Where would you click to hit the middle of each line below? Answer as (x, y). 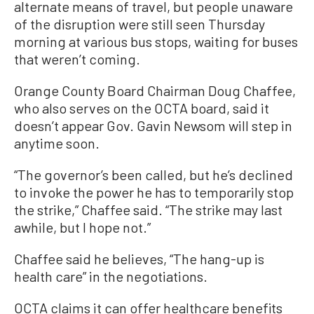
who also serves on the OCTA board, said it (142, 108)
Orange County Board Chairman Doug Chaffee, (155, 90)
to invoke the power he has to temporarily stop (154, 192)
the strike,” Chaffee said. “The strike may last (148, 210)
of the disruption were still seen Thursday (139, 24)
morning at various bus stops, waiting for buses (156, 41)
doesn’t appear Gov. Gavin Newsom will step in (153, 125)
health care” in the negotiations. (111, 276)
